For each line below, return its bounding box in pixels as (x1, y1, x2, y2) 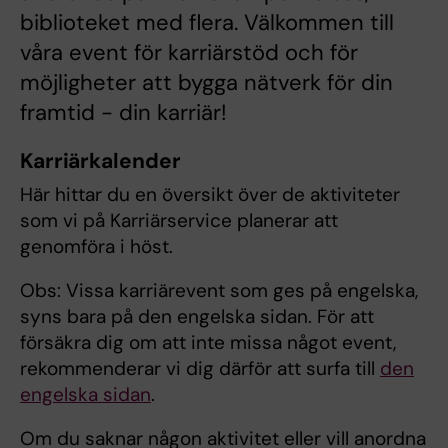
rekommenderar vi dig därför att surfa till (20, 356, 380, 382)
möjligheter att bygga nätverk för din (20, 68, 393, 98)
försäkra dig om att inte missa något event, (20, 330, 396, 356)
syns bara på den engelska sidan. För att (20, 304, 374, 330)
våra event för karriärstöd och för (20, 38, 358, 68)
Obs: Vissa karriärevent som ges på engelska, (20, 278, 418, 304)
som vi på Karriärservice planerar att (20, 208, 338, 234)
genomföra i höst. (20, 234, 178, 260)
